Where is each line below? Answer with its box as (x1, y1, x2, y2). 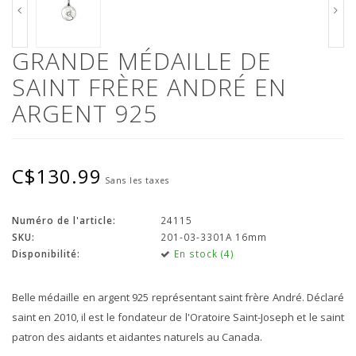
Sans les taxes (105, 174, 169, 186)
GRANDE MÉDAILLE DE (12, 44, 272, 77)
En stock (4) (170, 246, 234, 260)
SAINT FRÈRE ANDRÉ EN (12, 70, 287, 103)
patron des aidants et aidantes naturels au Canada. (12, 329, 262, 344)
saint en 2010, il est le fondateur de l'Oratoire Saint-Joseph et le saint (12, 309, 344, 324)
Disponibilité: (12, 246, 80, 260)
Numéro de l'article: (12, 213, 116, 226)
